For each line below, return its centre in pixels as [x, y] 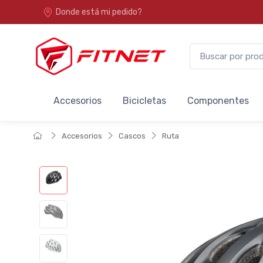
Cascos [132, 136]
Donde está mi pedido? [99, 12]
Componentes [218, 101]
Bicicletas [144, 101]
